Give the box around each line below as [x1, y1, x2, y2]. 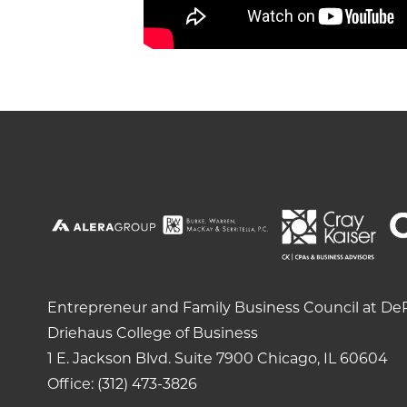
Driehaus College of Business [47, 324, 258, 342]
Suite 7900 [174, 350, 253, 368]
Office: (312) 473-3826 [47, 375, 197, 393]
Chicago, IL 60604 [253, 350, 388, 368]
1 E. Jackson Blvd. [47, 350, 171, 368]
